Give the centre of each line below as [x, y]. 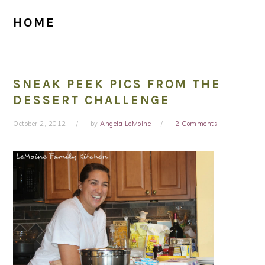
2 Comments [197, 124]
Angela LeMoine [126, 124]
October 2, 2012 [40, 124]
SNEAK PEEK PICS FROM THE [117, 84]
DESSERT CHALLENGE [92, 100]
